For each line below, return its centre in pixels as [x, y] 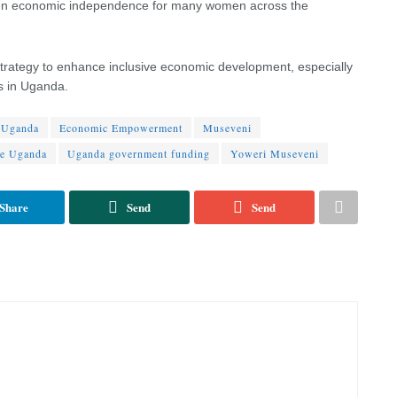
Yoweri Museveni [275, 154]
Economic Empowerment [121, 128]
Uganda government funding [139, 154]
